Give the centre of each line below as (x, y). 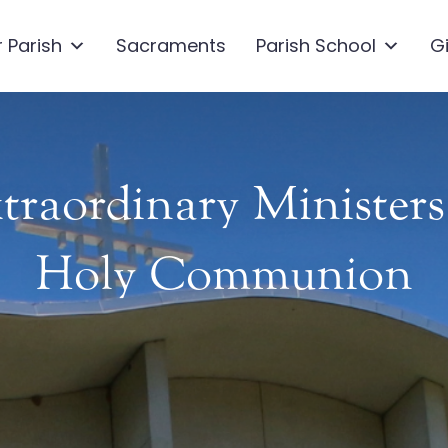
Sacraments (170, 45)
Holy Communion (224, 274)
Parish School (315, 45)
